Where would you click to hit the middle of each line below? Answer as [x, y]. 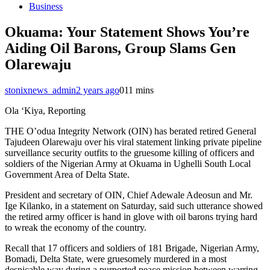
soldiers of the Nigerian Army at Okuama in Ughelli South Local [128, 163]
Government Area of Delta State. [67, 174]
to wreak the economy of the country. [76, 227]
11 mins [139, 90]
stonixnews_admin [40, 90]
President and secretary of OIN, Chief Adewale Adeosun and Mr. [129, 195]
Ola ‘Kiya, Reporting [45, 110]
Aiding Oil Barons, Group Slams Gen [120, 48]
